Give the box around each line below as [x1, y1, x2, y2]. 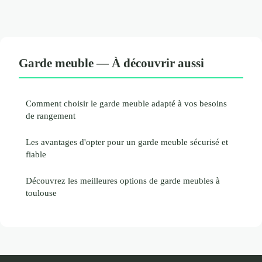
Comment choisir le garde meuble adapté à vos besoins [26, 98, 227, 108]
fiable [26, 149, 46, 159]
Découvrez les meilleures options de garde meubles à [26, 175, 220, 185]
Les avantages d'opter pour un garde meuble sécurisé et [26, 136, 228, 147]
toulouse [26, 187, 57, 198]
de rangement [26, 110, 75, 120]
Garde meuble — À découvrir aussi [19, 56, 204, 70]
